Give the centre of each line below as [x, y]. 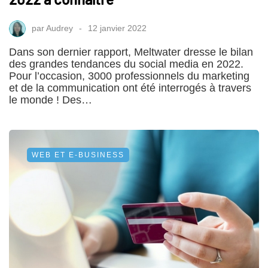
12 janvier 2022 [117, 28]
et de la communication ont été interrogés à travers [130, 88]
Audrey [60, 28]
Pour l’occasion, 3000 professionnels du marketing [129, 76]
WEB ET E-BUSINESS [78, 155]
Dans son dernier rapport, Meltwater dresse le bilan [131, 52]
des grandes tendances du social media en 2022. [126, 64]
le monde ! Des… [51, 100]
